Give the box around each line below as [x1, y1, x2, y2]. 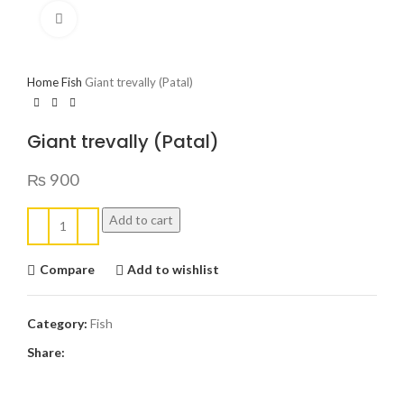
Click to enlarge [77, 12, 162, 25]
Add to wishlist [127, 262, 220, 277]
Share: [27, 344, 65, 360]
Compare [39, 262, 95, 277]
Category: [27, 315, 87, 331]
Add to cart [109, 211, 173, 227]
